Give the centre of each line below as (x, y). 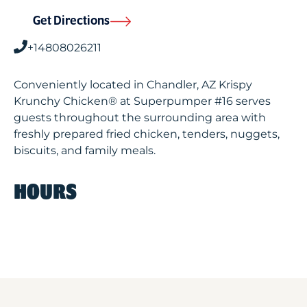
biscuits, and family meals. (85, 150)
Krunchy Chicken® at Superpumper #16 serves (142, 101)
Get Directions (71, 21)
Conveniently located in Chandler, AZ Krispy (133, 85)
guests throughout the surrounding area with (140, 118)
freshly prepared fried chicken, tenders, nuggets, (147, 134)
